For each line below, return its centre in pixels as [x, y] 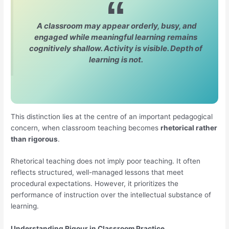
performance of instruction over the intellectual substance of [111, 195]
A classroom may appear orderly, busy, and [116, 26]
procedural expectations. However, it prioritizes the [95, 184]
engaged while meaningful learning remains [116, 37]
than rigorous [35, 139]
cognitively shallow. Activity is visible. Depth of [116, 49]
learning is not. [116, 60]
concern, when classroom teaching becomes [86, 128]
